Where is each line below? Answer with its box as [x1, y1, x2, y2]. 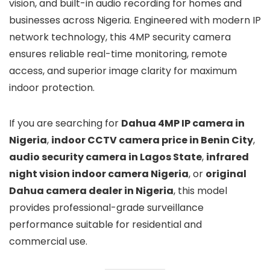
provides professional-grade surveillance [9, 201, 204, 215]
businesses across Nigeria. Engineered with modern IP [9, 13, 261, 28]
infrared [206, 150, 249, 165]
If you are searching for [9, 116, 121, 131]
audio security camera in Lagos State [9, 150, 202, 165]
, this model [174, 184, 227, 198]
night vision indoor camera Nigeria [9, 167, 189, 181]
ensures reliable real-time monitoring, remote [9, 47, 227, 61]
